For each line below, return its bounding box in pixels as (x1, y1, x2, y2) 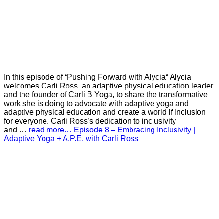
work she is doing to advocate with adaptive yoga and (4, 99, 189, 108)
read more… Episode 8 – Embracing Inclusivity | (29, 126, 195, 134)
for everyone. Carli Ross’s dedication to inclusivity (4, 117, 176, 126)
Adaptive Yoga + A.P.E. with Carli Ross (4, 134, 138, 143)
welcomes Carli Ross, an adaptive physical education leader (4, 82, 213, 90)
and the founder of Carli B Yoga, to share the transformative (4, 90, 208, 99)
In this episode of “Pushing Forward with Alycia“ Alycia (4, 73, 191, 82)
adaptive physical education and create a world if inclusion (4, 108, 206, 117)
